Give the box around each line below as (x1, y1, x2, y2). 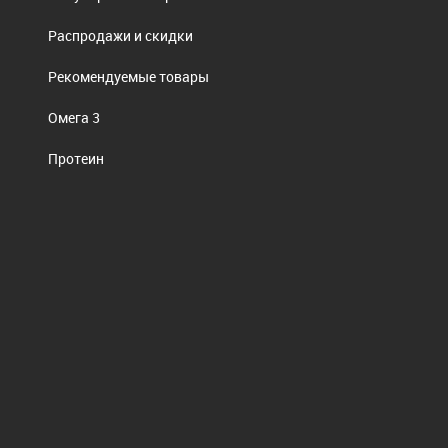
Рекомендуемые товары (48, 66, 210, 86)
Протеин (48, 148, 105, 168)
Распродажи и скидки (48, 25, 194, 45)
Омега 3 (48, 107, 101, 127)
